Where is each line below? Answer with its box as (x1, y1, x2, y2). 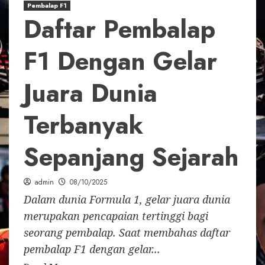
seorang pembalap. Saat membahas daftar (24, 225, 230, 240)
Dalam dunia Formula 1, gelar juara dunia (24, 192, 230, 206)
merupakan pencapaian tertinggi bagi (24, 208, 208, 223)
